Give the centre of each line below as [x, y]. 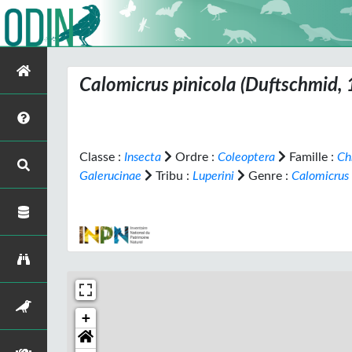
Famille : [312, 157]
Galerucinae [110, 176]
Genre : [268, 176]
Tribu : [172, 176]
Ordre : [195, 157]
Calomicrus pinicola [158, 86]
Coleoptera [246, 157]
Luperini [213, 176]
